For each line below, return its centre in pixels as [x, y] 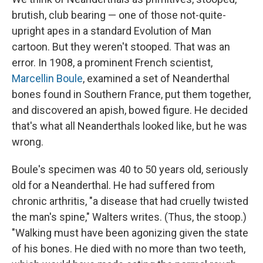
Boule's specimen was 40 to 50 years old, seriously [130, 169]
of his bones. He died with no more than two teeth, [129, 248]
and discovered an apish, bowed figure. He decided [130, 110]
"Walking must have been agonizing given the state [130, 232]
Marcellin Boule [47, 78]
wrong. [28, 141]
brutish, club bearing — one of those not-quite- [119, 15]
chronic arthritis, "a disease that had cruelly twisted [130, 201]
